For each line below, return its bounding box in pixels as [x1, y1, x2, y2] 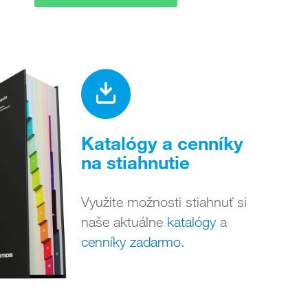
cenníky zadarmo [81, 233, 181, 250]
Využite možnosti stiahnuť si [81, 193, 247, 210]
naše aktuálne [81, 213, 167, 230]
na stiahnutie [81, 150, 190, 173]
